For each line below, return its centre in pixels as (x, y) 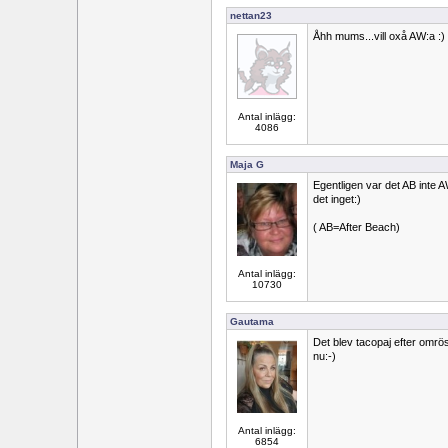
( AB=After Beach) (356, 227)
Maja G (247, 164)
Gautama (252, 321)
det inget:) (337, 199)
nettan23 (251, 15)
